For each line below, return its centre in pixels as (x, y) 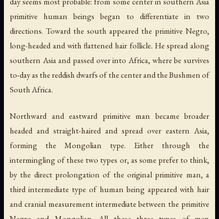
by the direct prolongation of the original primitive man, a (109, 174)
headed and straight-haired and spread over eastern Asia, (109, 130)
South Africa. (31, 90)
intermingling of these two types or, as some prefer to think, (109, 160)
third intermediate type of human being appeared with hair (109, 189)
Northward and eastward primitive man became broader (109, 116)
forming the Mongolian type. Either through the (109, 145)
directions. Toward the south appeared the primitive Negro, (109, 31)
